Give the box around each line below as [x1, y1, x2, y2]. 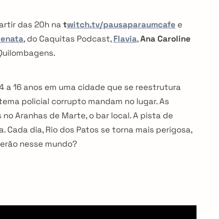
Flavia [113, 33, 137, 44]
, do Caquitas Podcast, [23, 33, 113, 44]
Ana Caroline [140, 33, 191, 44]
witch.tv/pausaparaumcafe [67, 19, 175, 30]
